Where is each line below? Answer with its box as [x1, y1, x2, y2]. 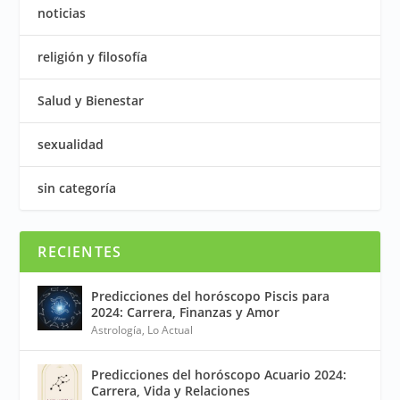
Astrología [91, 321, 143, 337]
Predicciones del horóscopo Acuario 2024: [91, 365, 347, 383]
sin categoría [37, 179, 117, 196]
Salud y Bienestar [37, 91, 145, 109]
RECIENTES [37, 241, 122, 262]
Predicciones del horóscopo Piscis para [91, 287, 330, 304]
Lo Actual [147, 321, 194, 337]
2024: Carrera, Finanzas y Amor [91, 303, 280, 321]
